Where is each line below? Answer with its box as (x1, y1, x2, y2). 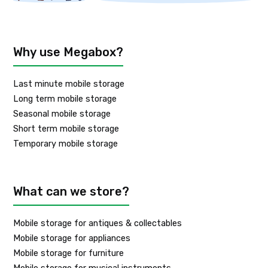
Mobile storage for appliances (13, 233, 131, 244)
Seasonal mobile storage (13, 109, 111, 120)
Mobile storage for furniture (13, 248, 124, 259)
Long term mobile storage (13, 94, 117, 105)
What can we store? (13, 184, 130, 199)
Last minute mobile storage (13, 79, 125, 90)
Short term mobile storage (13, 124, 120, 135)
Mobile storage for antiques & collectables (13, 218, 182, 229)
